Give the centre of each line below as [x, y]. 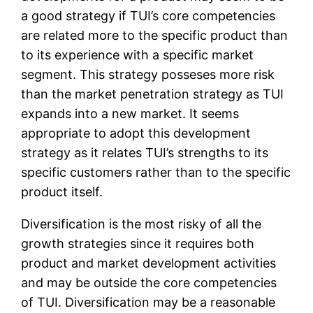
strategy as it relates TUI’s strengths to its [145, 153]
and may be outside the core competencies [149, 283]
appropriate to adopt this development [136, 133]
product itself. [62, 192]
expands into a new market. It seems [130, 114]
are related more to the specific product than [155, 36]
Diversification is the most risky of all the [141, 224]
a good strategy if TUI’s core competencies [148, 16]
